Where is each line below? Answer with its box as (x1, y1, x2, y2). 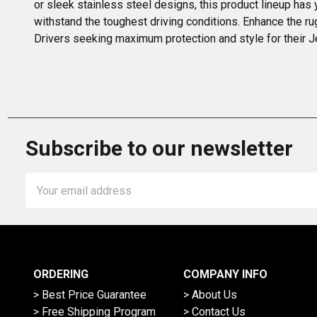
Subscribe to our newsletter (25, 136, 293, 161)
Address (25, 191, 68, 205)
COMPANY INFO (183, 267, 267, 282)
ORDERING (33, 267, 88, 282)
